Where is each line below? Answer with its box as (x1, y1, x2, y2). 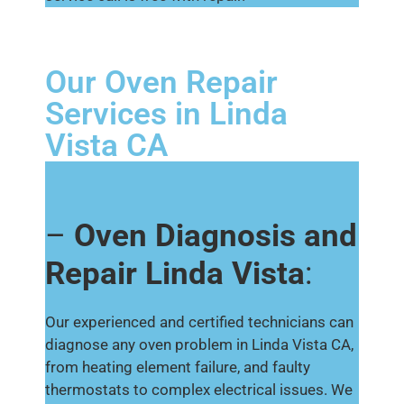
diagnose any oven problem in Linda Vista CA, (45, 335, 353, 353)
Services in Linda (45, 95, 288, 133)
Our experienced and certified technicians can (45, 312, 353, 331)
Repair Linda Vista (45, 254, 305, 292)
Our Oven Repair (45, 63, 278, 101)
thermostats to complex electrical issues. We (45, 380, 353, 399)
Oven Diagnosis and (74, 216, 357, 254)
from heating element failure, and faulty (45, 357, 310, 376)
